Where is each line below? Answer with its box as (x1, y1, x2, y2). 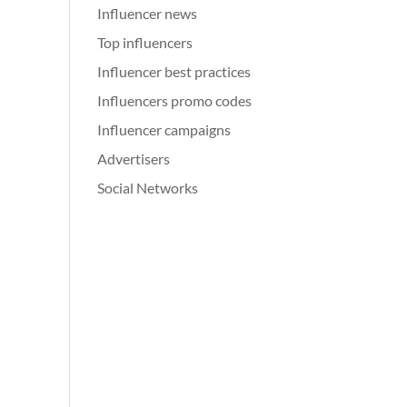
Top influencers (97, 34, 194, 51)
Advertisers (97, 150, 171, 167)
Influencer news (97, 5, 198, 22)
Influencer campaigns (97, 121, 232, 138)
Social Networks (97, 179, 199, 196)
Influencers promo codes (97, 92, 253, 109)
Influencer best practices (97, 63, 252, 80)
